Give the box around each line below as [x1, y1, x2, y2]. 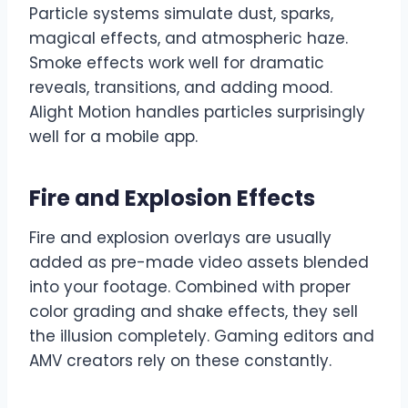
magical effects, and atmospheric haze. [29, 27, 348, 50]
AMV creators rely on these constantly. [29, 350, 331, 372]
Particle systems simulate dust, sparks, [29, 3, 333, 25]
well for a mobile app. [29, 126, 198, 148]
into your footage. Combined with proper [29, 276, 351, 299]
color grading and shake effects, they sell [29, 301, 358, 323]
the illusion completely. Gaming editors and [29, 325, 374, 348]
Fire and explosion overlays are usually [29, 227, 331, 250]
